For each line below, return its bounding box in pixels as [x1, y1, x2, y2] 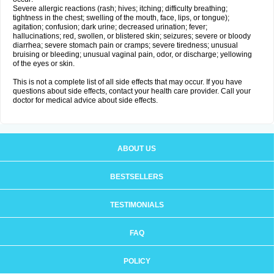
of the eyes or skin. [13, 59, 75, 68]
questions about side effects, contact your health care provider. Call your [13, 87, 251, 95]
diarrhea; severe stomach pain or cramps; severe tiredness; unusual [13, 41, 238, 50]
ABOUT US [117, 144, 156, 153]
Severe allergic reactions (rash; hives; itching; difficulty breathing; [13, 4, 228, 13]
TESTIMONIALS [109, 201, 164, 209]
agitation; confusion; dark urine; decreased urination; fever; [13, 23, 207, 31]
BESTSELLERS [110, 172, 163, 181]
